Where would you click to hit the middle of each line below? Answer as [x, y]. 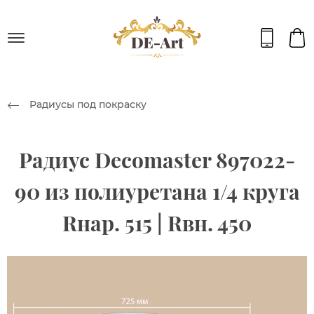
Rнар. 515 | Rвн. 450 [157, 223]
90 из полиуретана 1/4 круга [157, 191]
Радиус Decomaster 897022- [157, 159]
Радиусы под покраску [88, 104]
